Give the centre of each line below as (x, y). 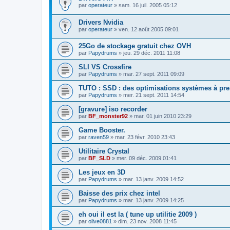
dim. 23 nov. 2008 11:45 (147, 222)
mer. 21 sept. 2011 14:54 (154, 95)
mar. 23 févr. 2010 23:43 (145, 137)
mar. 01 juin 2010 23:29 (163, 116)
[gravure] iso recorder (113, 109)
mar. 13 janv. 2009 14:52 (154, 179)
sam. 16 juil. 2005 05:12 (148, 5)
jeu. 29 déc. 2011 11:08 (152, 53)
